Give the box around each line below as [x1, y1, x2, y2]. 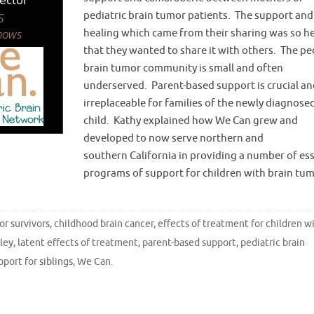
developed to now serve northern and [83, 131, 264, 145]
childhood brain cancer [54, 218, 154, 231]
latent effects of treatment [18, 237, 138, 250]
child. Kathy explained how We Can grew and [83, 114, 298, 128]
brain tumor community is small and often [83, 61, 283, 75]
